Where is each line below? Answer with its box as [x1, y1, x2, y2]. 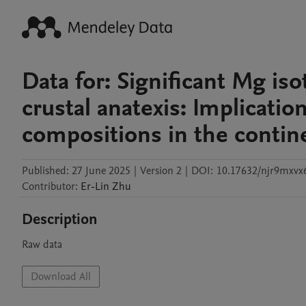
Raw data [22, 237, 62, 252]
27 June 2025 [72, 163, 130, 178]
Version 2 [140, 163, 182, 178]
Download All [31, 269, 91, 284]
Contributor [22, 179, 75, 194]
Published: [22, 163, 69, 178]
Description [22, 209, 98, 229]
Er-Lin [81, 179, 109, 194]
